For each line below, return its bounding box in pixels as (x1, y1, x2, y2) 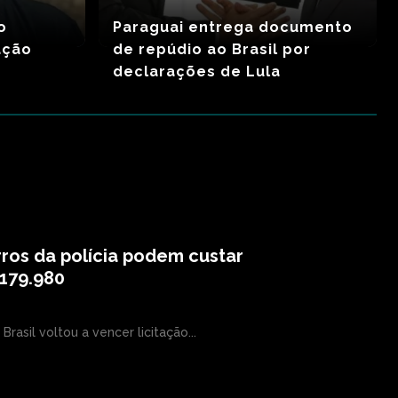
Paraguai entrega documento (112, 18, 353, 36)
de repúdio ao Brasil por (112, 40, 311, 58)
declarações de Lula (112, 62, 281, 80)
